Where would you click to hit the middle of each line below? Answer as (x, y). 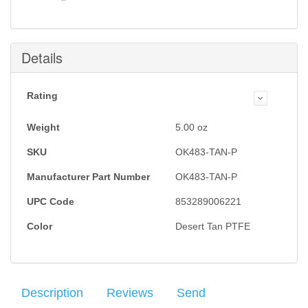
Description (52, 293)
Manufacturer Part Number (88, 177)
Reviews (130, 293)
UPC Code (51, 201)
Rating (42, 96)
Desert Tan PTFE (213, 226)
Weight (43, 127)
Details (42, 57)
